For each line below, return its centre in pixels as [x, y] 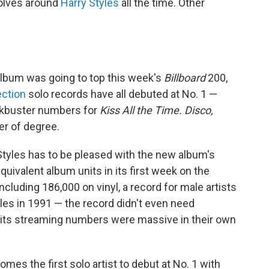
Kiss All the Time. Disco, [156, 110]
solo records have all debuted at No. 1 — [122, 94]
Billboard [185, 78]
